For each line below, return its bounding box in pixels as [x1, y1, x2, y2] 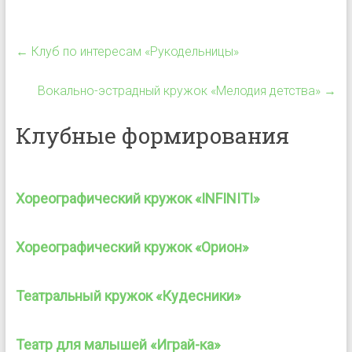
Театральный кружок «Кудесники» [15, 288, 240, 304]
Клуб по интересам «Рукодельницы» [27, 44, 239, 59]
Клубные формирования [15, 121, 289, 150]
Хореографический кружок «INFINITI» [15, 190, 259, 207]
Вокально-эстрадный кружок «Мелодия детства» [38, 83, 324, 98]
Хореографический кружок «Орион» [15, 239, 248, 255]
